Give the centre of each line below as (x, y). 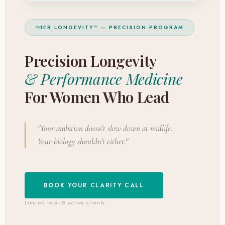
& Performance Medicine (103, 79)
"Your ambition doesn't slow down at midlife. (105, 128)
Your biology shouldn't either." (83, 141)
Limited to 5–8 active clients (65, 202)
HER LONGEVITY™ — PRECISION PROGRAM (111, 27)
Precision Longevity (91, 61)
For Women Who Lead (97, 97)
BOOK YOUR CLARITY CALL (94, 185)
